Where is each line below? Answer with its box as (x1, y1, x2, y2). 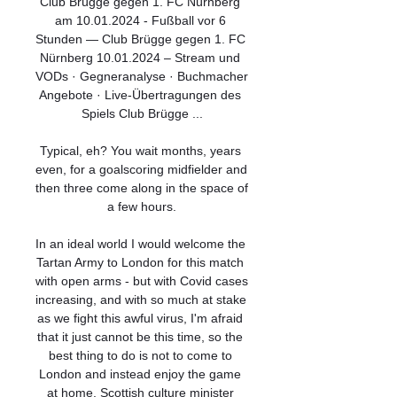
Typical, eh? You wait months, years (39, 144, 241, 158)
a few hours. (107, 199, 176, 214)
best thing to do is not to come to (48, 348, 232, 362)
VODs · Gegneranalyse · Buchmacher (35, 69, 248, 83)
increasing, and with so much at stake (35, 292, 246, 307)
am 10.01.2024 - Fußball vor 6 (54, 13, 226, 27)
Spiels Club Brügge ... (81, 106, 203, 121)
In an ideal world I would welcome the (35, 237, 245, 251)
